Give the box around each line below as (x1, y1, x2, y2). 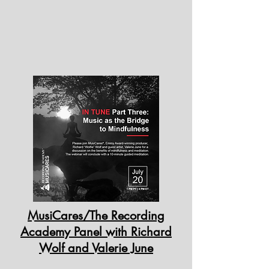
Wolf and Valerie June (39, 240, 153, 256)
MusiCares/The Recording (28, 208, 165, 223)
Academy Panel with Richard (20, 224, 172, 240)
